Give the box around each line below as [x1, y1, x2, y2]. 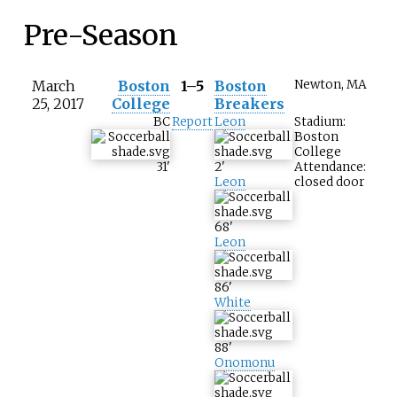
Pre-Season [23, 17, 178, 53]
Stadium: [294, 114, 346, 130]
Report [172, 114, 213, 130]
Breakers [214, 95, 284, 113]
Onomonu [214, 355, 275, 371]
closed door [294, 175, 364, 191]
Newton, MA [294, 77, 367, 93]
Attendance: [294, 160, 366, 175]
